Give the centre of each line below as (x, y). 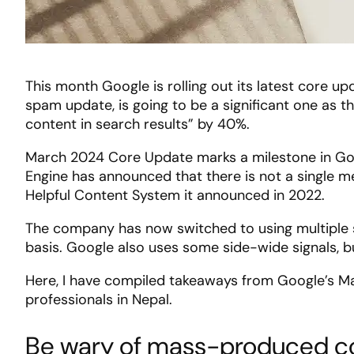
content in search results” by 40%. (137, 124)
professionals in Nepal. (99, 300)
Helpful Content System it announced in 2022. (175, 196)
